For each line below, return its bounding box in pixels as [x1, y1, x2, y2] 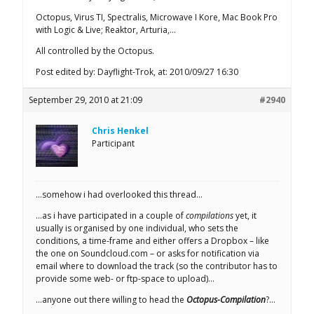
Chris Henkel [92, 124, 149, 137]
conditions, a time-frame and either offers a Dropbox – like [36, 234, 269, 247]
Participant [92, 137, 135, 149]
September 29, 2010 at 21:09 [29, 93, 142, 106]
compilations [186, 209, 233, 221]
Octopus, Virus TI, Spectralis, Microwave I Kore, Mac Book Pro [36, 11, 278, 23]
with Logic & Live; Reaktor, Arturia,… [36, 23, 176, 36]
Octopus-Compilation [186, 293, 266, 306]
